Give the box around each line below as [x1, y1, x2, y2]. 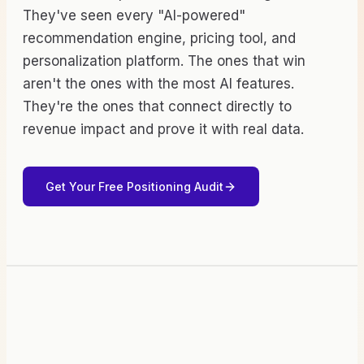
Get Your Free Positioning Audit [45, 180, 223, 193]
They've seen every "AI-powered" [23, 7, 245, 24]
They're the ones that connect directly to [23, 98, 292, 115]
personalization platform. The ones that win [23, 53, 305, 69]
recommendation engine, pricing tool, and [23, 30, 296, 46]
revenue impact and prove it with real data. [23, 121, 304, 137]
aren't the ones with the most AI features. [23, 76, 294, 92]
